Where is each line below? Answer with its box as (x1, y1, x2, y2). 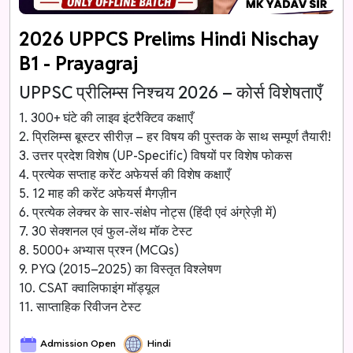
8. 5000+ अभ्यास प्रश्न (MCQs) (19, 242, 180, 259)
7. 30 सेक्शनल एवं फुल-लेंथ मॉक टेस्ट (19, 223, 193, 240)
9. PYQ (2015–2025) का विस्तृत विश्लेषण (19, 261, 222, 278)
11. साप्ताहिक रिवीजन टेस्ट (19, 299, 142, 316)
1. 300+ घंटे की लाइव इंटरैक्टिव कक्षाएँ (19, 110, 194, 127)
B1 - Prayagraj (19, 51, 139, 76)
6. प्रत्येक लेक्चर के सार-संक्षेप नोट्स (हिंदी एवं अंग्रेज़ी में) (19, 204, 277, 221)
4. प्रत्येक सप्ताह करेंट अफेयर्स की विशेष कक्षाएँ (19, 166, 231, 184)
